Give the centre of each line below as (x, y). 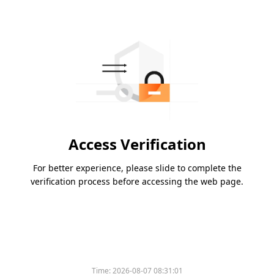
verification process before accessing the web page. (137, 182)
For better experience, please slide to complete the (137, 168)
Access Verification (137, 144)
